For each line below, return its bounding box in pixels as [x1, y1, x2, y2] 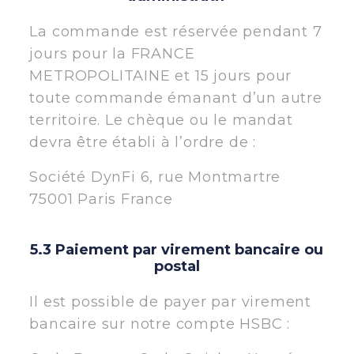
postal [153, 257, 200, 275]
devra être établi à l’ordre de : [29, 133, 256, 151]
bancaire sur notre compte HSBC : [29, 314, 290, 333]
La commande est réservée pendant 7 [29, 22, 322, 40]
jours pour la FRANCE [29, 44, 195, 62]
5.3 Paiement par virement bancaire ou [30, 240, 324, 258]
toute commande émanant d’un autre [29, 88, 322, 107]
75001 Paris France [29, 190, 173, 208]
